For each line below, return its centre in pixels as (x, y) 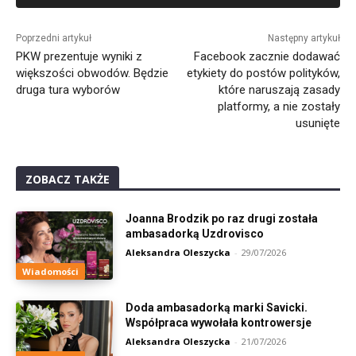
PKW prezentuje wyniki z (79, 56)
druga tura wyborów (68, 89)
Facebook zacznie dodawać (267, 56)
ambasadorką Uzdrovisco (195, 233)
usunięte (317, 123)
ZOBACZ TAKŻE (68, 179)
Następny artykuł (304, 38)
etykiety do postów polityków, (263, 73)
